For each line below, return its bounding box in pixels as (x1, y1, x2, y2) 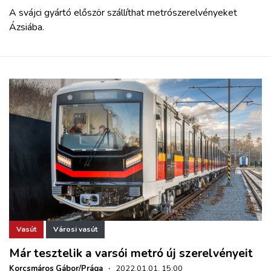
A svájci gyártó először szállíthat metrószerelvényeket (9, 5, 237, 19)
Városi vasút (53, 224, 97, 235)
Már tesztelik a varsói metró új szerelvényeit (9, 245, 253, 261)
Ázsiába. (9, 20, 44, 34)
